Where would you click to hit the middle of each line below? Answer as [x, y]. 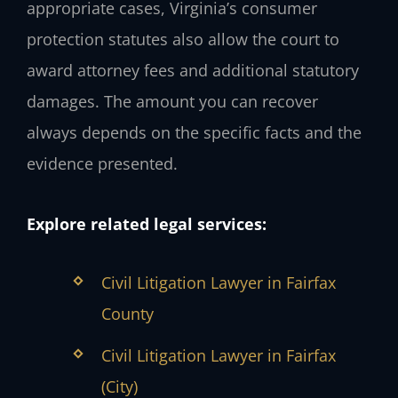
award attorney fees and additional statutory [193, 70]
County [127, 314]
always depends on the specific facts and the [194, 132]
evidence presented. [102, 163]
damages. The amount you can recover [172, 101]
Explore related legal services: [147, 223]
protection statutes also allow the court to [183, 39]
